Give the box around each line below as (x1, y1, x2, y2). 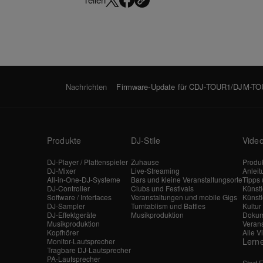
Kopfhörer (47, 227, 79, 238)
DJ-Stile (131, 134, 161, 147)
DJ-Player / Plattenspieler (47, 157, 128, 167)
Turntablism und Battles (131, 201, 205, 211)
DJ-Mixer (47, 166, 76, 176)
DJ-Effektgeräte (47, 210, 96, 220)
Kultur (242, 201, 261, 211)
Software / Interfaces (47, 192, 112, 203)
